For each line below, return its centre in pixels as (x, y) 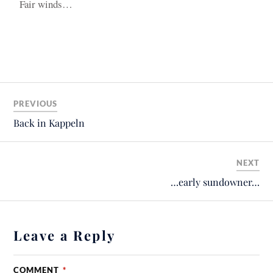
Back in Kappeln (49, 122)
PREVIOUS (36, 103)
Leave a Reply (65, 235)
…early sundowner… (215, 182)
